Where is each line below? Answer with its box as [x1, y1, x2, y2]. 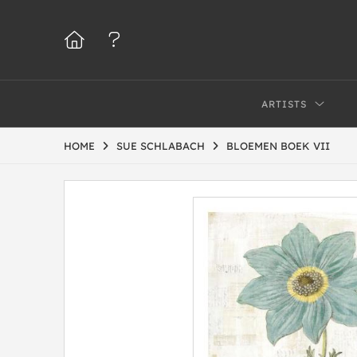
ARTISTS [261, 98, 308, 110]
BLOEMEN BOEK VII [226, 139, 330, 152]
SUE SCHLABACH [116, 139, 205, 152]
